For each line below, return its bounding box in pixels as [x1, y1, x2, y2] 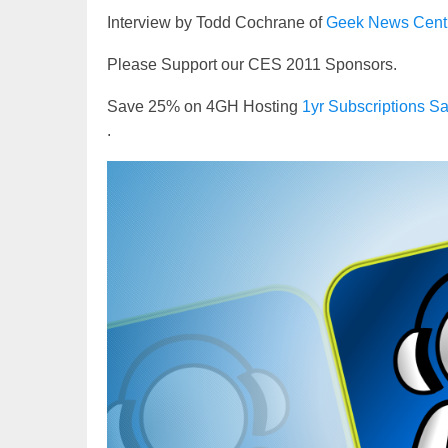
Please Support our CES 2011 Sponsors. [107, 56, 397, 74]
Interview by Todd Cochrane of [107, 14, 326, 32]
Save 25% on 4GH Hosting [107, 98, 302, 116]
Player [106, 187, 152, 205]
